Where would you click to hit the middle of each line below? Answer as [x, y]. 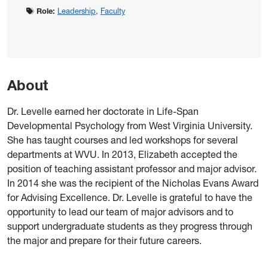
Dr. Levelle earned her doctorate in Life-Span [103, 112]
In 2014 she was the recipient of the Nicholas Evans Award [133, 183]
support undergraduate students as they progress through [130, 226]
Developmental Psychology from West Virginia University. [130, 126]
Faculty [112, 11]
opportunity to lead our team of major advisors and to [120, 212]
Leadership [76, 11]
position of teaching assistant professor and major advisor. [132, 169]
